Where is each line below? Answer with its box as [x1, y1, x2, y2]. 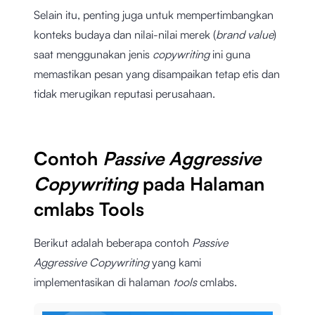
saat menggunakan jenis [34, 47, 153, 62]
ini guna [212, 47, 250, 62]
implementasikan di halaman [34, 275, 173, 290]
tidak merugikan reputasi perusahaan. [34, 86, 215, 101]
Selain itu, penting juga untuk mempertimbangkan [34, 8, 274, 22]
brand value [216, 27, 274, 42]
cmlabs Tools [34, 198, 144, 221]
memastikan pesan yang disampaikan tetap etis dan [34, 67, 280, 82]
